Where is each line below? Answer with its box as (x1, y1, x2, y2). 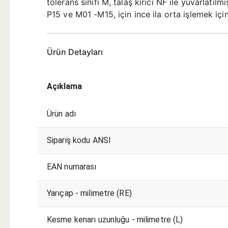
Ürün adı (47, 108, 76, 119)
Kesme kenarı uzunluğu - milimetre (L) (47, 214, 183, 224)
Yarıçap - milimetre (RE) (47, 188, 132, 198)
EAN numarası (47, 161, 97, 172)
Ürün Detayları (47, 46, 103, 57)
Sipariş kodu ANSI (47, 135, 111, 145)
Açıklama (47, 81, 82, 91)
